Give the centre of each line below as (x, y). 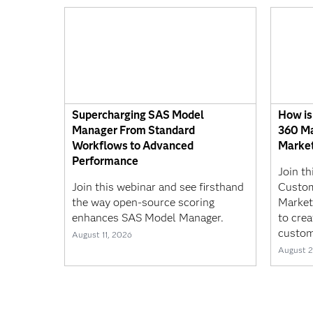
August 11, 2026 (102, 234)
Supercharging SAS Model (138, 115)
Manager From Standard (133, 130)
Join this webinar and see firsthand (158, 187)
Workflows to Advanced (133, 145)
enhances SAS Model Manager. (148, 217)
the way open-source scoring (143, 202)
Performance (105, 161)
